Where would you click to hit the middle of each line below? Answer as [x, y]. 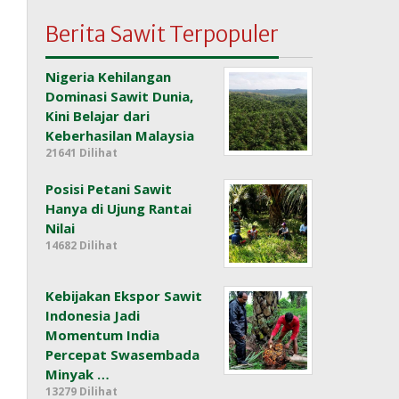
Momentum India [103, 335]
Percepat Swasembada [123, 355]
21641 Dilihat [82, 153]
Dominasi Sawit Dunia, [120, 97]
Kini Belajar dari [98, 116]
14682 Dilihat [82, 246]
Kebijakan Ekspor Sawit [124, 296]
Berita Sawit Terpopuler [163, 35]
